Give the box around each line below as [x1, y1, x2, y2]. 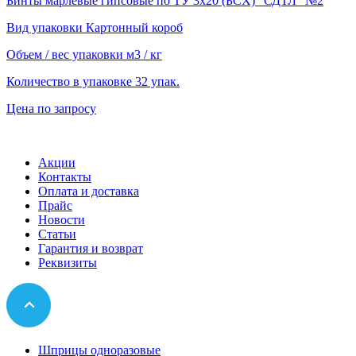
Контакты [38, 170, 91, 184]
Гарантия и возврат [38, 242, 143, 256]
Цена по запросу [6, 102, 96, 116]
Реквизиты [38, 256, 97, 270]
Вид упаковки [6, 21, 86, 35]
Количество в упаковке [6, 75, 135, 89]
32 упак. [135, 75, 180, 89]
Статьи [38, 227, 76, 242]
